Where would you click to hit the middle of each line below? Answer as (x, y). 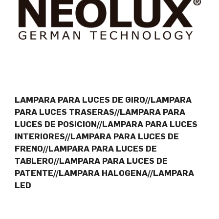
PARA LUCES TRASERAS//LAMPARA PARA (100, 112)
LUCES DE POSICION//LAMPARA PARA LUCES (106, 124)
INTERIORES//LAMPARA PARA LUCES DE (97, 136)
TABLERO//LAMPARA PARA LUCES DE (91, 161)
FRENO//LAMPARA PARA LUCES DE (86, 148)
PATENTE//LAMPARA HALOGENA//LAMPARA (104, 173)
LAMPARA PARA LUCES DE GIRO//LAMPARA (103, 99)
